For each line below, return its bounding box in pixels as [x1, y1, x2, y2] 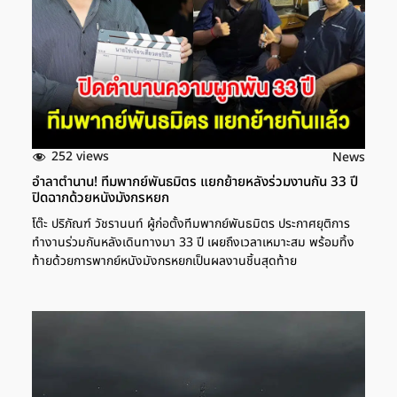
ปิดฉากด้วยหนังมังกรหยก [32, 187, 169, 208]
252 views [51, 147, 109, 167]
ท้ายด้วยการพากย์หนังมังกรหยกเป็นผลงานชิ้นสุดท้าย [32, 251, 297, 270]
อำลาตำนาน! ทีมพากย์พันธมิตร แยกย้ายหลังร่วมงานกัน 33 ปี [32, 171, 358, 192]
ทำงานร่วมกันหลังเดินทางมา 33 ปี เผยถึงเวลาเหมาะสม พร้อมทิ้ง [32, 232, 354, 252]
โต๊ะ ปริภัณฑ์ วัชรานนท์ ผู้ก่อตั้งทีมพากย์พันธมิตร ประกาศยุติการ [32, 214, 350, 233]
